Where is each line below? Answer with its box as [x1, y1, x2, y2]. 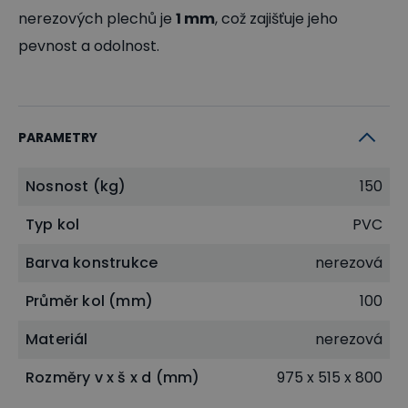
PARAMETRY [18, 127, 97, 147]
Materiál [25, 328, 88, 350]
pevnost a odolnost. [18, 35, 159, 56]
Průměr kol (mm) [25, 290, 153, 311]
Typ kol [25, 213, 80, 235]
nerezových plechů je [18, 7, 176, 29]
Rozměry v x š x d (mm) [25, 366, 200, 388]
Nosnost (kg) [25, 175, 127, 197]
